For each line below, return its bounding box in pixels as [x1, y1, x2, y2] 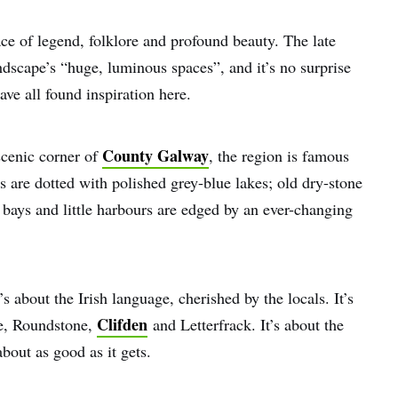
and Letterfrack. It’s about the [147, 314, 344, 335]
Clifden [97, 313, 147, 336]
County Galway [102, 144, 209, 167]
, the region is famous [209, 145, 349, 166]
